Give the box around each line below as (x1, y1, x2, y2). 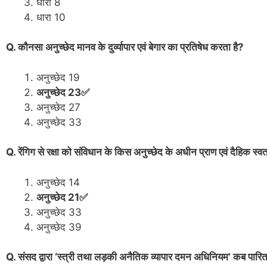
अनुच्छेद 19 (36, 71, 80, 83)
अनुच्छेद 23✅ (36, 86, 89, 98)
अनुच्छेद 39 (36, 221, 82, 233)
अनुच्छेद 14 (36, 176, 80, 188)
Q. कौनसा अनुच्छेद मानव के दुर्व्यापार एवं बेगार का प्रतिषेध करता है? (6, 41, 244, 54)
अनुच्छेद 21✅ (36, 191, 88, 203)
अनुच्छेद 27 (36, 101, 83, 113)
